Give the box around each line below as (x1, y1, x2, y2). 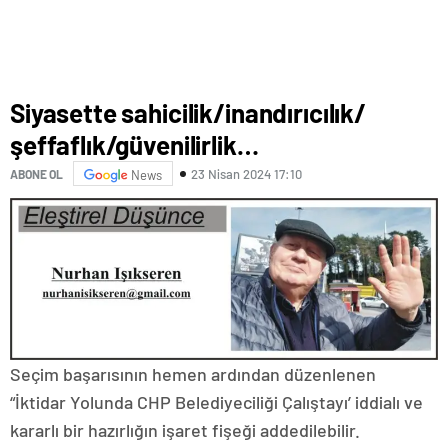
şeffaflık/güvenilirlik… (10, 129, 259, 160)
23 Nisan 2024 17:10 (191, 165, 302, 182)
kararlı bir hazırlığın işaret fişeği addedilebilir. (10, 418, 360, 441)
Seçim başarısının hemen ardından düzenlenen (10, 362, 380, 385)
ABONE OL (10, 166, 63, 181)
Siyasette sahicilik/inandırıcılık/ (10, 97, 366, 128)
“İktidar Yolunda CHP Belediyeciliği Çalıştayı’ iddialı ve (10, 390, 423, 413)
